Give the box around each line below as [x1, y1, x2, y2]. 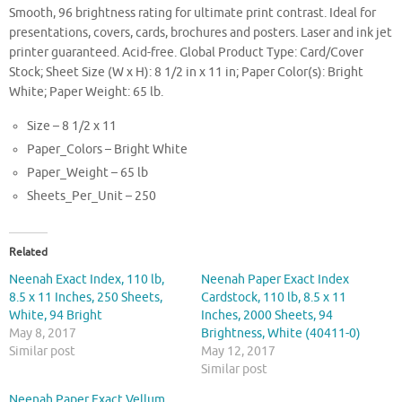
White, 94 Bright [9, 307, 102, 323]
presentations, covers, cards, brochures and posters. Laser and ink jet [9, 25, 392, 41]
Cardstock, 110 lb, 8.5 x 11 [201, 289, 346, 305]
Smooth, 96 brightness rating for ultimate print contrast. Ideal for [9, 5, 376, 22]
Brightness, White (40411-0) [201, 325, 361, 341]
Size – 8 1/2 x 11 [27, 118, 118, 134]
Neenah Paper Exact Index [201, 271, 349, 287]
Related [9, 244, 48, 259]
